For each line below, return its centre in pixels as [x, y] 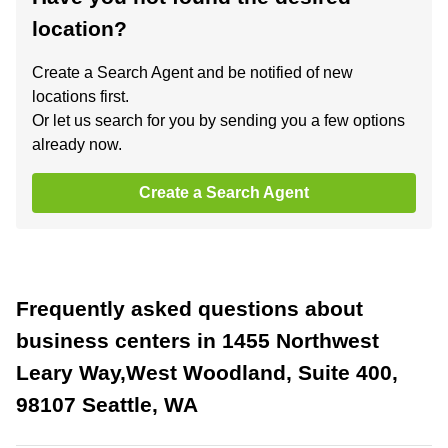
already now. [77, 144]
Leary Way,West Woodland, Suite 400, [207, 372]
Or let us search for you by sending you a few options [218, 120]
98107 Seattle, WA [107, 404]
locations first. [80, 96]
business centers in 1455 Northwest [197, 340]
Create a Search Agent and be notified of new [192, 72]
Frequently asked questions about [189, 308]
